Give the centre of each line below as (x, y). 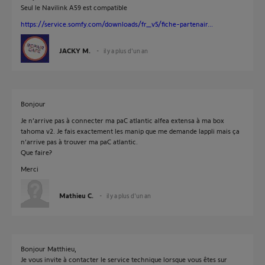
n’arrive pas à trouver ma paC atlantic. (79, 141)
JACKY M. (75, 50)
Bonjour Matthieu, (49, 248)
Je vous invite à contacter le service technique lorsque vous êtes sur (124, 259)
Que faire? (36, 152)
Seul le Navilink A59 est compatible (74, 7)
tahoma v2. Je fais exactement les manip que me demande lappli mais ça (130, 131)
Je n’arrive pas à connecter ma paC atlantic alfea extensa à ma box (122, 120)
